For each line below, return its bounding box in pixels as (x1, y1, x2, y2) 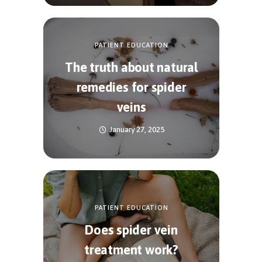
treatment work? (84, 242, 178, 258)
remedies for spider (76, 80, 187, 95)
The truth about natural (65, 60, 198, 75)
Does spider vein (85, 222, 178, 238)
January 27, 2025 (109, 125, 164, 135)
